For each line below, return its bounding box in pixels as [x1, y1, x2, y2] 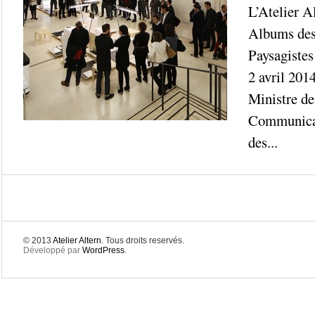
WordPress [82, 245, 124, 255]
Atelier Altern [52, 236, 101, 245]
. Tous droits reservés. [101, 236, 184, 245]
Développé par [22, 245, 82, 255]
